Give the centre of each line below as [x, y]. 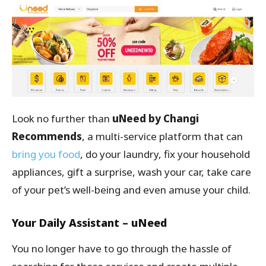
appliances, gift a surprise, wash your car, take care [132, 172]
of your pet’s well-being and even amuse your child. [131, 190]
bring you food [46, 154]
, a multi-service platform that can [162, 137]
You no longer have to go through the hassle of [122, 249]
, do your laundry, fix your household [165, 154]
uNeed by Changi [156, 119]
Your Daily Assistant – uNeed [91, 223]
